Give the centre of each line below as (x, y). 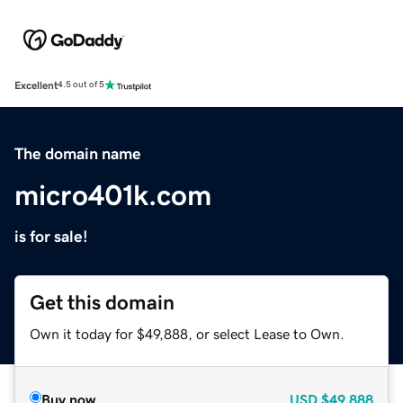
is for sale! (51, 236)
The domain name (78, 153)
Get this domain (102, 302)
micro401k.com (113, 195)
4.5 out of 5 (81, 85)
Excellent (36, 85)
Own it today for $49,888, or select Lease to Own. (187, 333)
